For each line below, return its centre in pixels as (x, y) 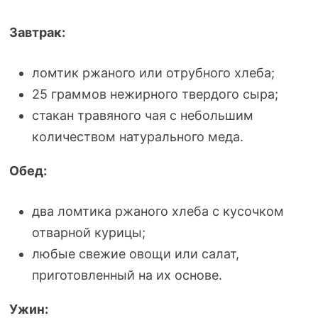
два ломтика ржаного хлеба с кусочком (158, 211)
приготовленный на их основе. (127, 275)
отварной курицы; (88, 232)
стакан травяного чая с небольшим (142, 115)
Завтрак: (37, 32)
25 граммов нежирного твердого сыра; (155, 94)
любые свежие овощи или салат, (135, 254)
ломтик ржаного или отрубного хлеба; (153, 73)
